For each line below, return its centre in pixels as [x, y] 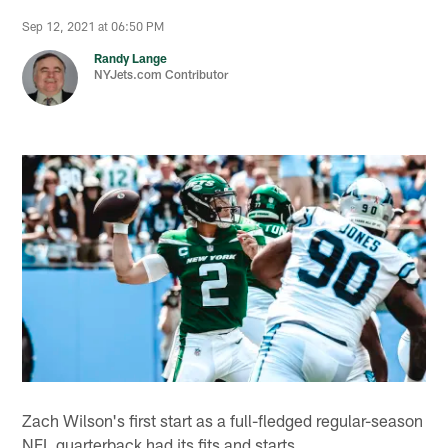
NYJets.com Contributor [161, 74]
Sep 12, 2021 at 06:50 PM [93, 26]
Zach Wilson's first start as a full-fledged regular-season [223, 419]
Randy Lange [131, 58]
